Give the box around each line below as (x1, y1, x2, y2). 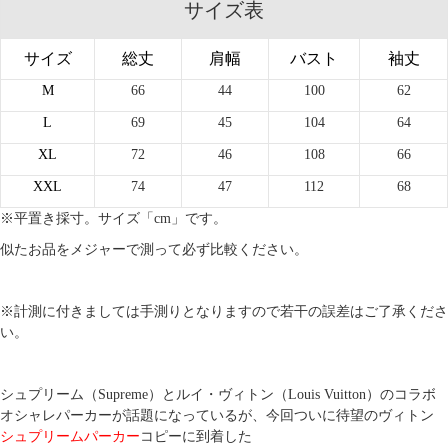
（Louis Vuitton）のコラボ (274, 387, 436, 403)
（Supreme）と (84, 387, 176, 403)
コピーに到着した (140, 429, 252, 445)
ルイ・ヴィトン (176, 387, 274, 403)
